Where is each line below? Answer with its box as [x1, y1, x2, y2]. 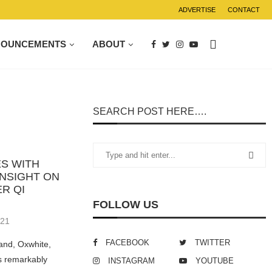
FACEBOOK [106, 238, 150, 247]
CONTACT [228, 6, 260, 13]
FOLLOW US [93, 199, 159, 211]
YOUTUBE [195, 256, 234, 265]
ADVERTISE [178, 6, 216, 13]
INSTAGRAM [108, 256, 155, 265]
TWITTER [195, 238, 231, 247]
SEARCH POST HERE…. [93, 106, 207, 117]
